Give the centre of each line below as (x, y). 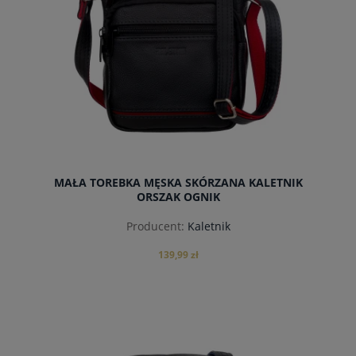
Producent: (155, 226)
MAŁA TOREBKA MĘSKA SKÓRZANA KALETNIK (178, 182)
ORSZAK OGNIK (178, 196)
